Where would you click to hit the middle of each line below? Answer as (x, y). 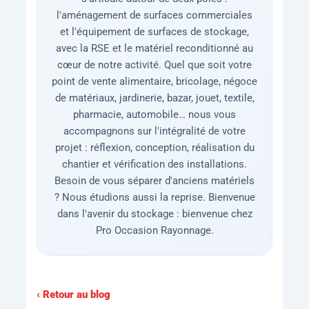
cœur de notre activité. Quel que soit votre (154, 65)
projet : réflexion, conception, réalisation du (154, 148)
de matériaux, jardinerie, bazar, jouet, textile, (154, 98)
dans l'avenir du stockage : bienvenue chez (154, 214)
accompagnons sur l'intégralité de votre (154, 131)
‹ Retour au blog (73, 295)
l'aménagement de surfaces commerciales (154, 16)
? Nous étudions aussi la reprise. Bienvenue (154, 198)
